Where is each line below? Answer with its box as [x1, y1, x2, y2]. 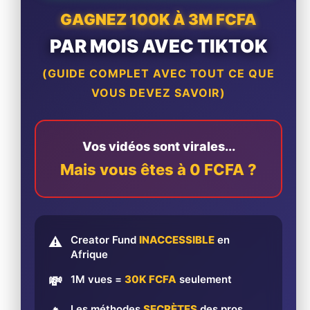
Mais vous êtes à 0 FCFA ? [60, 160, 257, 179]
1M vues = [71, 272, 125, 286]
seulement [176, 272, 232, 286]
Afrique [71, 247, 108, 261]
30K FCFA [125, 272, 176, 286]
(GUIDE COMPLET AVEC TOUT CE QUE [42, 66, 275, 80]
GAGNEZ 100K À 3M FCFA [60, 10, 257, 28]
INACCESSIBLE [139, 232, 215, 246]
